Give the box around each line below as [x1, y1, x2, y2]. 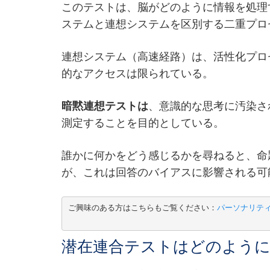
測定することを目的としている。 [61, 116, 224, 130]
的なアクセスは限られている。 [61, 67, 213, 81]
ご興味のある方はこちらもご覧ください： [67, 203, 217, 213]
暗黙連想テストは [61, 99, 148, 113]
